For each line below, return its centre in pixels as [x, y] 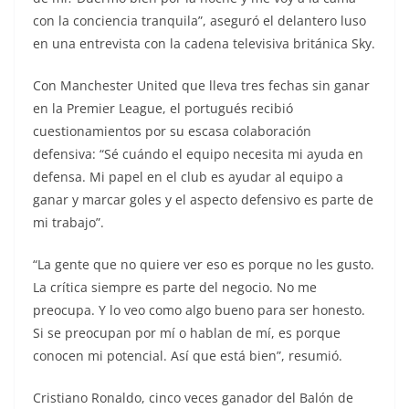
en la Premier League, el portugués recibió [163, 108]
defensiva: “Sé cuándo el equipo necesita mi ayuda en [198, 153]
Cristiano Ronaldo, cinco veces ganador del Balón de [193, 397]
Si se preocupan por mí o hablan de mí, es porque [187, 332]
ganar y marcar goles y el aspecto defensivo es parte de [203, 199]
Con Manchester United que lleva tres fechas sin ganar [201, 85]
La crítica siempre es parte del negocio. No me [175, 287]
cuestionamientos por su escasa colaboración [172, 131]
